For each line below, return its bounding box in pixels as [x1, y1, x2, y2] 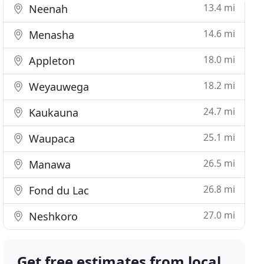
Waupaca [26, 131, 75, 146]
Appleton [26, 54, 75, 68]
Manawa [26, 157, 71, 171]
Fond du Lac [26, 183, 90, 197]
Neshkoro [26, 209, 78, 223]
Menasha [26, 28, 75, 42]
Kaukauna [26, 105, 79, 120]
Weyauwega [26, 80, 90, 94]
